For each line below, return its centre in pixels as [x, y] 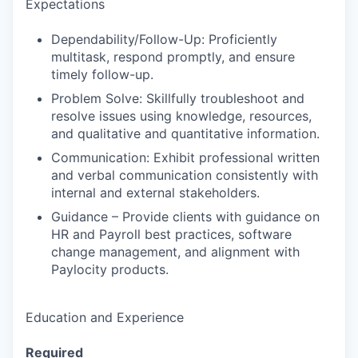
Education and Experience [105, 317]
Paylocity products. [110, 269]
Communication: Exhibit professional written [185, 157]
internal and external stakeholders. [155, 193]
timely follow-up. [102, 74]
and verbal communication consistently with [185, 175]
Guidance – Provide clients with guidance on [185, 217]
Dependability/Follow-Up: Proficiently [164, 39]
